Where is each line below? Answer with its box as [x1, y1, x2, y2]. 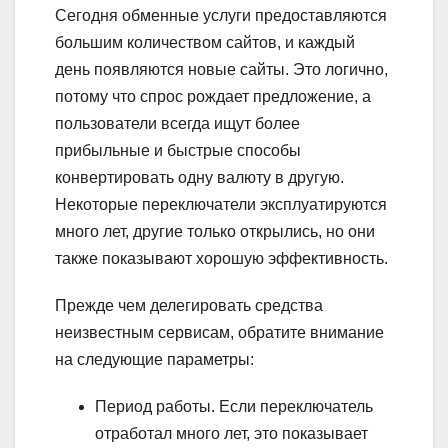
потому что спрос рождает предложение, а [55, 87, 371, 105]
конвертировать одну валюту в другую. [55, 168, 344, 186]
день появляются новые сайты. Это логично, [55, 60, 388, 78]
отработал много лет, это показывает [95, 424, 368, 442]
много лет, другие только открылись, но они [55, 222, 375, 240]
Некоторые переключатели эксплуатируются [55, 195, 387, 213]
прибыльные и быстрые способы [55, 141, 301, 159]
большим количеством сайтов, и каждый [55, 33, 355, 51]
